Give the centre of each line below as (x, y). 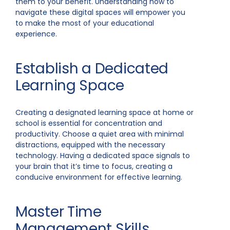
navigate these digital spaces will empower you (100, 12)
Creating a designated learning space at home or (104, 112)
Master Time (59, 212)
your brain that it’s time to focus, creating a (94, 166)
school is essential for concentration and (89, 123)
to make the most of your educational (85, 23)
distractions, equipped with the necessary (90, 145)
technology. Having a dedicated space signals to (103, 156)
